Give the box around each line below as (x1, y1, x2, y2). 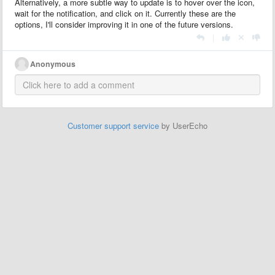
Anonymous (30, 58, 76, 69)
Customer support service (68, 119, 159, 131)
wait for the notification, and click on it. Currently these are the (15, 7, 236, 19)
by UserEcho (159, 119, 207, 131)
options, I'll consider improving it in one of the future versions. (15, 18, 233, 30)
